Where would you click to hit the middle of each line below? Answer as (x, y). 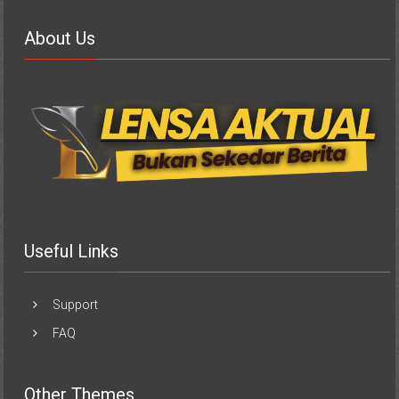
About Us (60, 39)
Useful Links (72, 252)
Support (76, 305)
